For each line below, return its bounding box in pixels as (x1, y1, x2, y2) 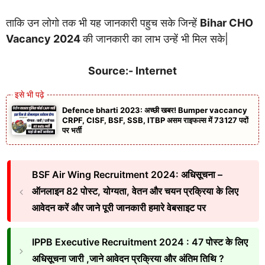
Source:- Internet (88, 64, 177, 77)
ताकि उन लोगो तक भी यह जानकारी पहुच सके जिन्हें (6, 16, 200, 29)
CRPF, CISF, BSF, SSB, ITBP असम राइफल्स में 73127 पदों (62, 115, 248, 125)
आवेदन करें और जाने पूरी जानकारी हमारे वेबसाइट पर (31, 201, 206, 214)
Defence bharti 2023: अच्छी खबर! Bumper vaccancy (62, 105, 247, 115)
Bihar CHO (200, 16, 253, 29)
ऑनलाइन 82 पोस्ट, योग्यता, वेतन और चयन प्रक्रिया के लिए (31, 185, 238, 197)
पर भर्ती (62, 125, 82, 135)
